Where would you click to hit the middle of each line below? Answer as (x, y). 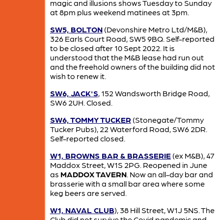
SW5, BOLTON (76, 29)
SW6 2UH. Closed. (81, 103)
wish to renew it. (78, 76)
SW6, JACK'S (74, 93)
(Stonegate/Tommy (167, 120)
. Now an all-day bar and (170, 174)
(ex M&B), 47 (192, 156)
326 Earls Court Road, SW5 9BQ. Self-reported (132, 39)
